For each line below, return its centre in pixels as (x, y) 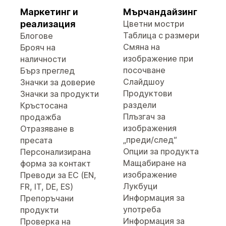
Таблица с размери (161, 35)
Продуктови (148, 93)
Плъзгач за (144, 117)
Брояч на (38, 47)
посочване (144, 70)
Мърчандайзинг (160, 12)
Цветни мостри (154, 24)
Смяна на (142, 47)
